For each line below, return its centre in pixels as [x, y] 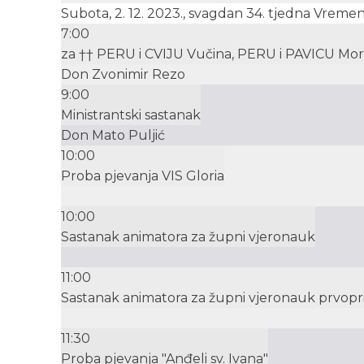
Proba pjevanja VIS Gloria [143, 176]
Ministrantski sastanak [131, 115]
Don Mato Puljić [113, 136]
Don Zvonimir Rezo [123, 75]
